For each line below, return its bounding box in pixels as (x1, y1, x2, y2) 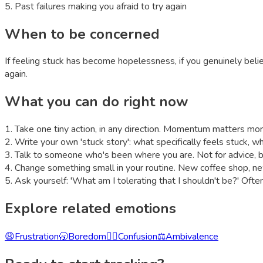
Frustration (15, 230, 59, 244)
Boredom (68, 230, 106, 244)
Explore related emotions (5, 199, 176, 218)
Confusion (118, 230, 157, 244)
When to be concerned (5, 24, 160, 43)
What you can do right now (5, 92, 188, 112)
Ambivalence (166, 230, 218, 244)
